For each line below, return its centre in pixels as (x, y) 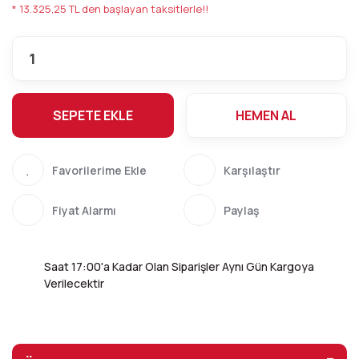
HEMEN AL (266, 115)
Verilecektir (74, 283)
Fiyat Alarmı (84, 210)
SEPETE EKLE (93, 115)
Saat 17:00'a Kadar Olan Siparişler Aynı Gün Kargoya (179, 266)
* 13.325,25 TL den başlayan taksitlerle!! (110, 9)
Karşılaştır (252, 170)
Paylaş (242, 210)
